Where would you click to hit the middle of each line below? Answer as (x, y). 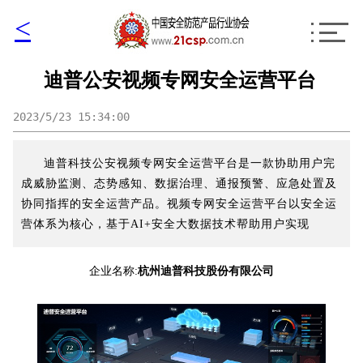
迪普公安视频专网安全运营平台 (179, 80)
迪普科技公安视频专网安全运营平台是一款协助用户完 (190, 163)
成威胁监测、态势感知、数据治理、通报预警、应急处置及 (179, 184)
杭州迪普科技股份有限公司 (206, 271)
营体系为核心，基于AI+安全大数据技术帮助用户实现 (165, 224)
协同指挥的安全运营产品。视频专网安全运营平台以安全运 (179, 204)
